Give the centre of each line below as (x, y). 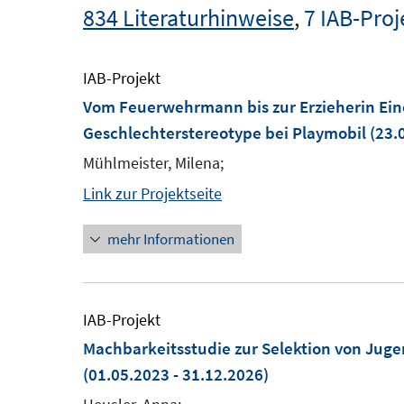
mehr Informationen (171, 239)
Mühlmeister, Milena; (153, 163)
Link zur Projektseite (152, 193)
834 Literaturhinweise (188, 18)
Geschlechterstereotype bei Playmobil (225, 133)
